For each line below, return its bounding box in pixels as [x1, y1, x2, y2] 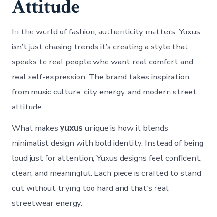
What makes [12, 122, 61, 134]
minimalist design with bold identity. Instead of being [12, 137, 204, 149]
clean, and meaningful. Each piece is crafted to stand [12, 167, 201, 179]
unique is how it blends [83, 122, 169, 134]
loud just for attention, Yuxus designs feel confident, [12, 152, 202, 164]
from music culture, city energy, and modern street [12, 86, 197, 97]
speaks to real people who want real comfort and [12, 56, 194, 67]
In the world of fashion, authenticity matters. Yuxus [12, 26, 201, 37]
